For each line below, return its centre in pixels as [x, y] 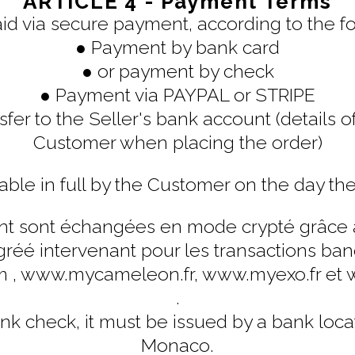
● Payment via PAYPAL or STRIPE [177, 94]
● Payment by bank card [177, 47]
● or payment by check [177, 71]
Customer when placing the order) [177, 142]
